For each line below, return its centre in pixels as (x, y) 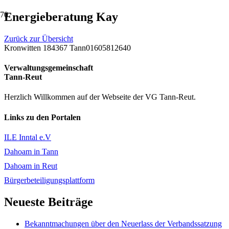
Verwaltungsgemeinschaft (49, 68)
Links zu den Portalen (42, 117)
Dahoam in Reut (31, 166)
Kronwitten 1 (26, 48)
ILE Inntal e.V (28, 137)
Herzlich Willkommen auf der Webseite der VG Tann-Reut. (100, 97)
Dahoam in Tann (31, 151)
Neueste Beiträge (49, 202)
